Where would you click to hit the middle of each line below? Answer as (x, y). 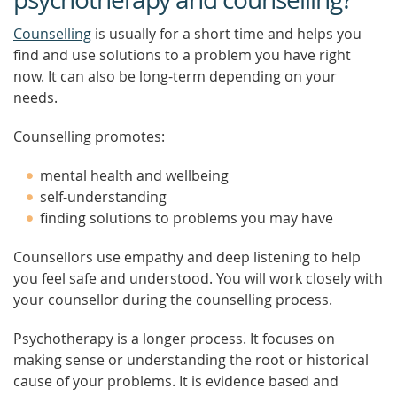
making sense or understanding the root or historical (191, 360)
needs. (35, 97)
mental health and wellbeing (134, 175)
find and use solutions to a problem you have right (182, 55)
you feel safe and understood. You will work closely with (198, 278)
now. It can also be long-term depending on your (175, 76)
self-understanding (103, 197)
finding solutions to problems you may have (187, 218)
